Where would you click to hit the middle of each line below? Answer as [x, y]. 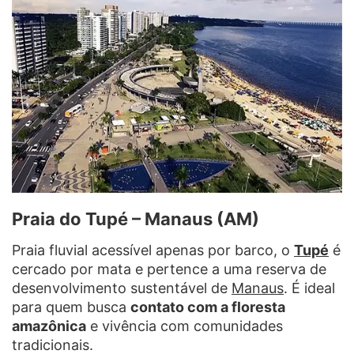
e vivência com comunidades [185, 326]
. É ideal [309, 288]
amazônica [49, 326]
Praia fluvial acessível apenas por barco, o [153, 250]
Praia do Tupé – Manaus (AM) [136, 219]
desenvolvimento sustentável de [122, 288]
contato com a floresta [208, 307]
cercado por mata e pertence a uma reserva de [169, 269]
